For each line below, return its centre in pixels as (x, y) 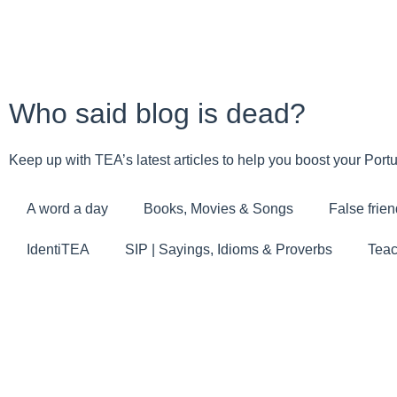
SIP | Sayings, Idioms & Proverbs (229, 249)
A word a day (67, 209)
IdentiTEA (58, 249)
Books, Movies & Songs (218, 209)
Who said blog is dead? (157, 113)
